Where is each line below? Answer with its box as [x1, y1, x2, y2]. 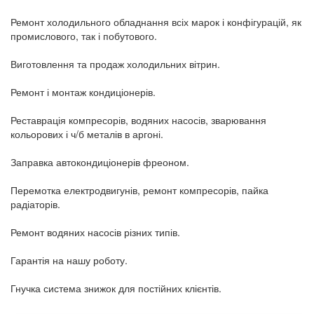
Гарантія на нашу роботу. [11, 252, 128, 267]
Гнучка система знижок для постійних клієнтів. [11, 280, 221, 295]
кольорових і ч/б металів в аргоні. [11, 126, 163, 141]
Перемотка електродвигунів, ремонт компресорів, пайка [11, 182, 268, 197]
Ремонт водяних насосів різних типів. [11, 224, 180, 239]
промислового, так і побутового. [11, 28, 157, 43]
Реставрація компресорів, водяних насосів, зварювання [11, 112, 266, 127]
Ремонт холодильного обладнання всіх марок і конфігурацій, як [11, 14, 301, 29]
